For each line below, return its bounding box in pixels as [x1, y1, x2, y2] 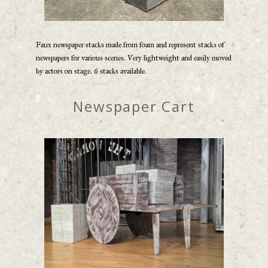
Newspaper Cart [73, 96, 195, 117]
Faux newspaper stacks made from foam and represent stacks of [36, 40, 224, 50]
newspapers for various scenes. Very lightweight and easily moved [36, 53, 232, 63]
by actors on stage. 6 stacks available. [36, 66, 147, 77]
